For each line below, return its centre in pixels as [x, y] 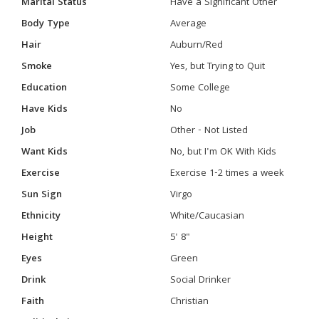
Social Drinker [200, 281]
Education [44, 88]
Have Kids [45, 110]
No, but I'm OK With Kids [223, 152]
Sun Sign [42, 195]
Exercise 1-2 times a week [227, 174]
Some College [200, 88]
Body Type [46, 24]
